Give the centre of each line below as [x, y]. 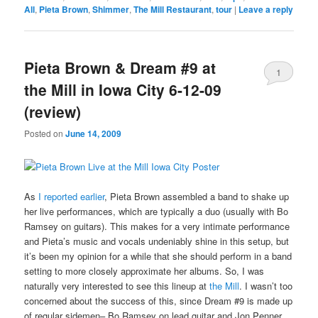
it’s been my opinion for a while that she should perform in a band [158, 256]
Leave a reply [266, 9]
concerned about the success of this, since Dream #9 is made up [159, 300]
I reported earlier [72, 196]
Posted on [45, 133]
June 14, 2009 [94, 134]
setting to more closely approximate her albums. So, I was [144, 270]
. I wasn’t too [266, 285]
